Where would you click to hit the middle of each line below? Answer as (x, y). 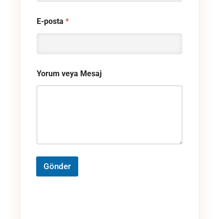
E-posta (51, 21)
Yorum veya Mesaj (69, 73)
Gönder (57, 166)
